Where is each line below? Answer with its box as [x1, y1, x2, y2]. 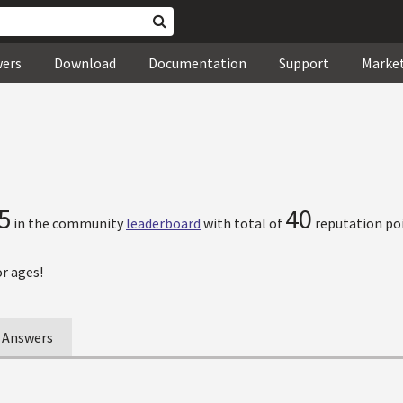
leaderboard [126, 214, 201, 232]
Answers [2, 328, 53, 346]
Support [279, 54, 329, 72]
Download [54, 54, 116, 72]
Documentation [148, 54, 246, 72]
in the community [11, 214, 126, 232]
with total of [201, 214, 285, 232]
